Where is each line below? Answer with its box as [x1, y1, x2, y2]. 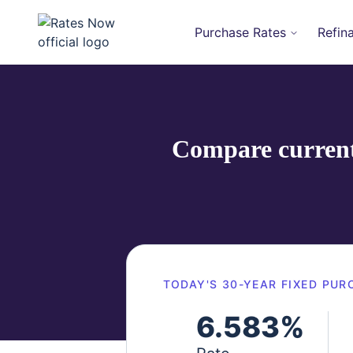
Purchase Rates [194, 24, 286, 40]
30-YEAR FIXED [221, 277, 318, 291]
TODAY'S [162, 277, 222, 291]
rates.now [37, 52, 95, 68]
